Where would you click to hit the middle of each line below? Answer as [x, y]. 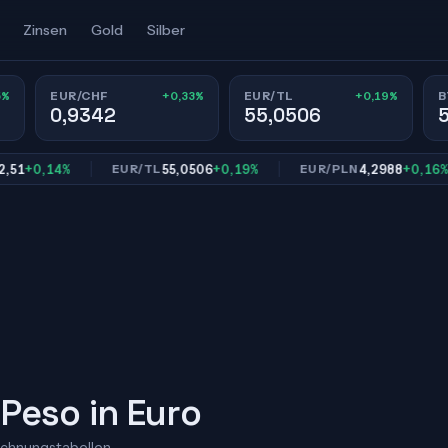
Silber [165, 30]
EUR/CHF [79, 95]
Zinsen [44, 30]
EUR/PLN [293, 169]
